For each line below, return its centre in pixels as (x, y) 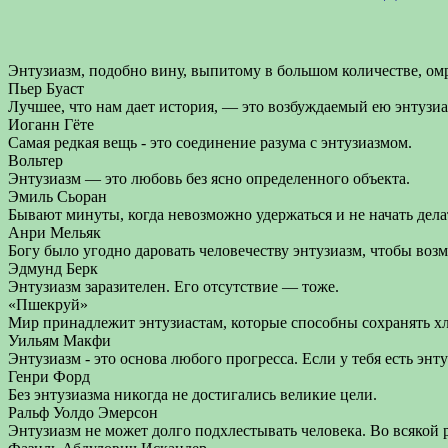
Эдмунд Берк (53, 268)
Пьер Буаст (46, 88)
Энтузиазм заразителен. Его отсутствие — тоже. (173, 286)
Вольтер (35, 160)
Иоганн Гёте (51, 124)
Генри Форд (49, 376)
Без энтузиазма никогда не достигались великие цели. (192, 394)
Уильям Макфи (59, 340)
